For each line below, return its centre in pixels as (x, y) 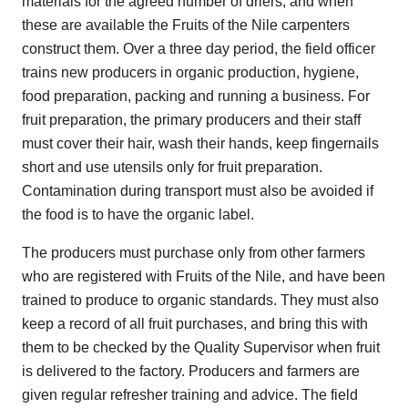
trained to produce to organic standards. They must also (200, 300)
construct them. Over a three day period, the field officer (199, 48)
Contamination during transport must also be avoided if (198, 190)
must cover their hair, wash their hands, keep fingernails (200, 143)
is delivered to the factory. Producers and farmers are (191, 371)
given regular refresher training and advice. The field (190, 394)
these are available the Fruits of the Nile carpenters (186, 25)
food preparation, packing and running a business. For (196, 96)
